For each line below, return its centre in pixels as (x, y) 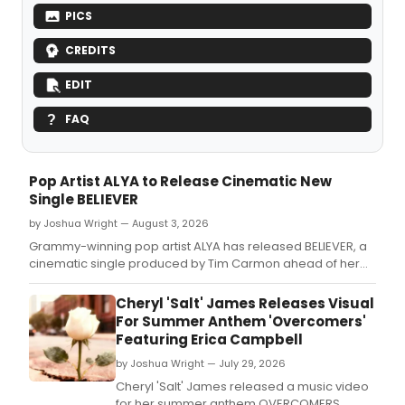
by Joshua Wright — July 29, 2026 (201, 364)
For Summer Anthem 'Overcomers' (241, 322)
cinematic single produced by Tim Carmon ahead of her (194, 264)
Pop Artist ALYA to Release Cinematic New (180, 182)
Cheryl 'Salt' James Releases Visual (245, 304)
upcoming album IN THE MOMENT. (126, 281)
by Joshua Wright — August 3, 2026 (119, 224)
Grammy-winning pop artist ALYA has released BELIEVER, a (198, 247)
